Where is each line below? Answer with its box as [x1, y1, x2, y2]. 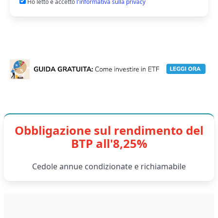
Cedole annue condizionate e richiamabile [32, 161, 186, 172]
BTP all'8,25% [71, 135, 147, 152]
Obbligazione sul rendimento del [15, 122, 203, 139]
